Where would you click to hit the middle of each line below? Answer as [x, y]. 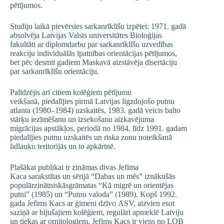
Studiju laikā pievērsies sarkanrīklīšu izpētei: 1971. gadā [98, 26]
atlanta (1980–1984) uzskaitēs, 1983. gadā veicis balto [95, 110]
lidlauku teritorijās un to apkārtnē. [64, 146]
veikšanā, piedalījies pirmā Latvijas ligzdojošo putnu [92, 101]
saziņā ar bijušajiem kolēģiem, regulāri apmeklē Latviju [97, 212]
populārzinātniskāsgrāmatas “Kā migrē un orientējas [92, 185]
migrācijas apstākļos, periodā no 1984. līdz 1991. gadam [98, 128]
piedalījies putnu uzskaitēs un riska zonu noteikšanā [91, 137]
